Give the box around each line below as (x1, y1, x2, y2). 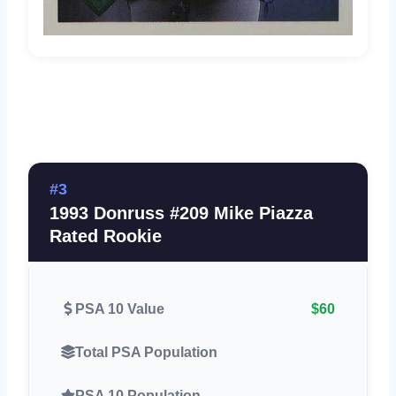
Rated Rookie (49, 225, 162, 246)
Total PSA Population (75, 344, 217, 360)
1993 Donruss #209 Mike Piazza (49, 202, 313, 223)
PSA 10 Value (75, 301, 164, 316)
